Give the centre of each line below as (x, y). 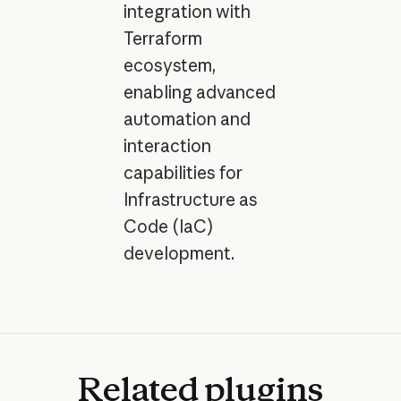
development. (179, 253)
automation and (187, 119)
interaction (167, 145)
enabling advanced (199, 92)
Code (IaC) (168, 226)
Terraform (162, 38)
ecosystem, (169, 65)
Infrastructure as (190, 199)
